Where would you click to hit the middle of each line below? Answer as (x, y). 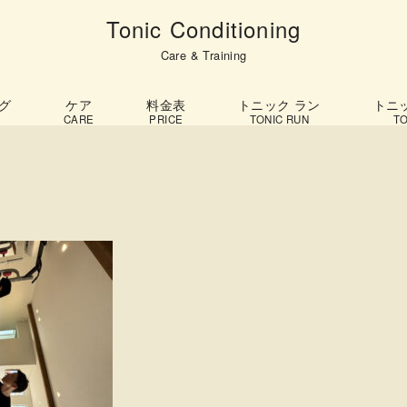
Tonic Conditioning (203, 29)
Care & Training (203, 55)
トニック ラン (279, 104)
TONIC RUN (279, 119)
